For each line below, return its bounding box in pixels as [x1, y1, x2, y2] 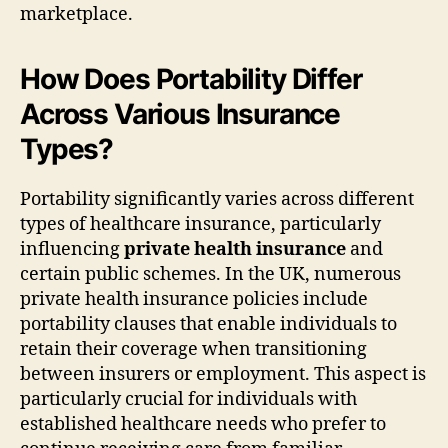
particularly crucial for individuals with [20, 387, 357, 411]
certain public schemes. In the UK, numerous [20, 262, 401, 286]
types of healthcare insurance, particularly [20, 212, 381, 236]
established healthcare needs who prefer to [20, 412, 386, 436]
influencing [20, 237, 124, 261]
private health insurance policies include [20, 287, 368, 311]
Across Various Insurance [20, 96, 341, 131]
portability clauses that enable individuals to [20, 312, 397, 336]
